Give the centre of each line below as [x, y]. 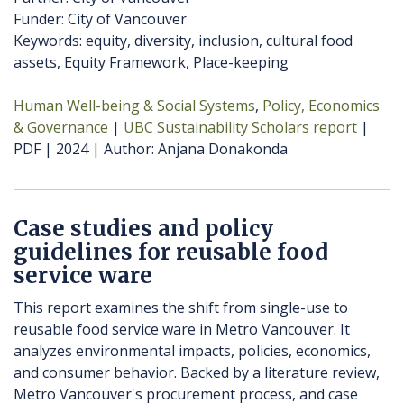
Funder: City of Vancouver [100, 19]
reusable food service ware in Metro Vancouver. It [182, 330]
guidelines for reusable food [171, 252]
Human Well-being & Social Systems [134, 106]
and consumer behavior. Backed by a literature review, [197, 373]
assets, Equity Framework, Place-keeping [151, 63]
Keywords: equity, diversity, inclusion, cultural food [183, 41]
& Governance [61, 128]
